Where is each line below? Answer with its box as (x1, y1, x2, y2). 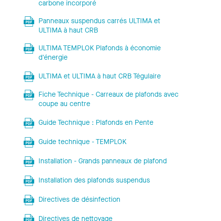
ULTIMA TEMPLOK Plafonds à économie (38, 43, 161, 53)
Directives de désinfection (38, 194, 120, 204)
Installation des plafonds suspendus (38, 175, 150, 185)
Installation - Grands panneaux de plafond (38, 156, 167, 166)
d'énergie (38, 52, 68, 62)
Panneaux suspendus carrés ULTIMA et (38, 16, 160, 26)
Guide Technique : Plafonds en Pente (38, 117, 153, 127)
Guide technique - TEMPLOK (38, 137, 126, 147)
